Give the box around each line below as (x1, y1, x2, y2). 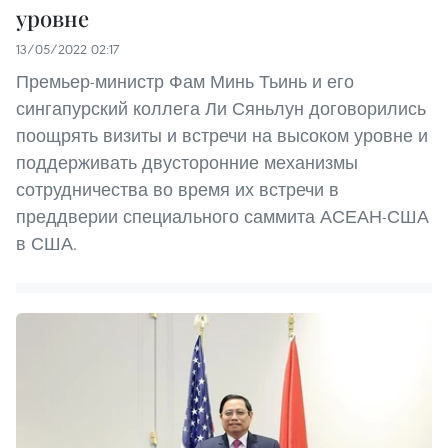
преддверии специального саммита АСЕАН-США (16, 205, 429, 229)
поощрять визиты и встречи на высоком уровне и (16, 124, 428, 148)
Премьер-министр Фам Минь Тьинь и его (16, 70, 354, 94)
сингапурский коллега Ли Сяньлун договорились (16, 97, 426, 121)
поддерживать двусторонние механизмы (16, 151, 358, 175)
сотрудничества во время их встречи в (16, 178, 339, 202)
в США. (16, 232, 77, 256)
